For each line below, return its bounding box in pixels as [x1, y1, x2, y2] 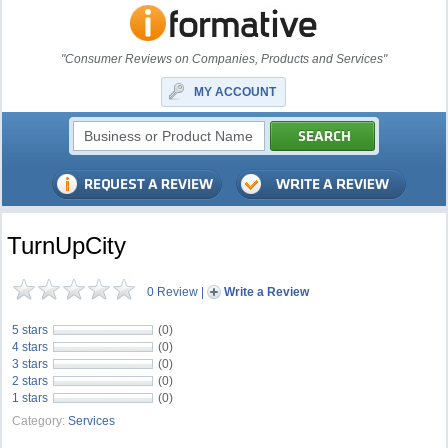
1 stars [12, 391, 49, 405]
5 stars [12, 323, 49, 337]
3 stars [12, 357, 49, 371]
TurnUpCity [7, 232, 127, 259]
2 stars [12, 374, 49, 388]
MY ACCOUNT [194, 85, 277, 99]
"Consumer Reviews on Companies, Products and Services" [60, 52, 387, 66]
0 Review [147, 285, 199, 299]
